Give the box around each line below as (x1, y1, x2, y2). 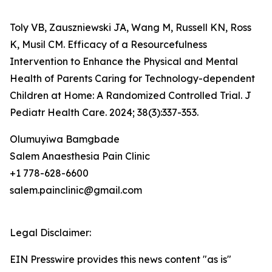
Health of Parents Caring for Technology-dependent (10, 72, 255, 85)
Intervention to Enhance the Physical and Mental (10, 55, 238, 68)
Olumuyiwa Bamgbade (10, 133, 120, 146)
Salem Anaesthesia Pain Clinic (10, 150, 150, 163)
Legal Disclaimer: (10, 226, 91, 239)
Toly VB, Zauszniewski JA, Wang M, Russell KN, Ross (10, 21, 251, 34)
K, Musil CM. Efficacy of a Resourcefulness (10, 38, 207, 51)
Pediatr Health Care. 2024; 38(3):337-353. (10, 106, 199, 119)
